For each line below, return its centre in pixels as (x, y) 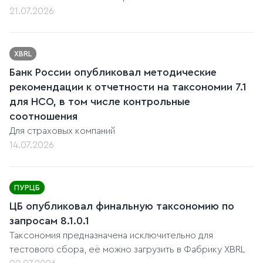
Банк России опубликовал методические (113, 73)
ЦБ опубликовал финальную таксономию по (122, 206)
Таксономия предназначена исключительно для (111, 236)
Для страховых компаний (62, 131)
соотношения (43, 117)
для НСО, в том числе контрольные (100, 102)
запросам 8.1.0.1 (49, 221)
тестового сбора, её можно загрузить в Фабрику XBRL (127, 250)
